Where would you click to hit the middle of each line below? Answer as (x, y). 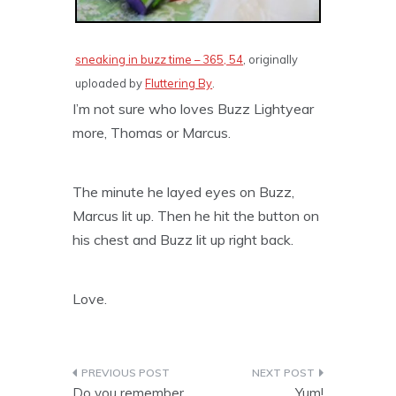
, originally (271, 60)
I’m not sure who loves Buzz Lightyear (194, 109)
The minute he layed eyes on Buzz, (184, 192)
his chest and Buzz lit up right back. (183, 240)
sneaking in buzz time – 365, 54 (160, 60)
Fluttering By (179, 84)
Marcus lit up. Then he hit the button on (196, 216)
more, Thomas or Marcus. (152, 133)
